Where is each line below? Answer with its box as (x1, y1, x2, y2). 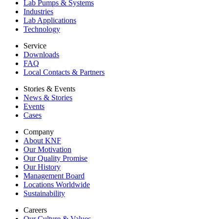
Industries (23, 7, 53, 16)
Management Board (23, 172, 85, 180)
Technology (23, 25, 60, 34)
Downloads (23, 50, 59, 59)
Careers (23, 206, 47, 215)
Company (23, 128, 54, 136)
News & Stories (23, 93, 72, 102)
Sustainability (23, 189, 65, 198)
